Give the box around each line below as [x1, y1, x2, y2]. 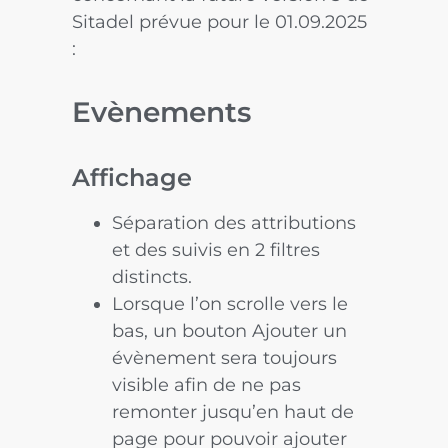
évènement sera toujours [112, 346, 338, 369]
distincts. [112, 265, 193, 288]
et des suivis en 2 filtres [112, 238, 321, 261]
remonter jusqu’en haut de [112, 400, 355, 423]
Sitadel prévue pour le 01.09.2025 [72, 11, 368, 34]
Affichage [72, 162, 193, 192]
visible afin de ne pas [112, 373, 302, 396]
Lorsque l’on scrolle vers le [112, 292, 349, 315]
